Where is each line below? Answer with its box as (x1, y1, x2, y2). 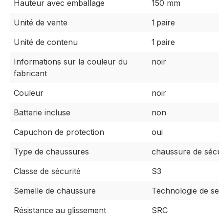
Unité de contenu (14, 37, 78, 47)
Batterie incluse (14, 108, 70, 118)
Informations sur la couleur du (14, 57, 128, 67)
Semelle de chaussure (14, 186, 96, 196)
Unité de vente (14, 18, 67, 28)
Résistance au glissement (14, 205, 106, 216)
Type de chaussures (14, 147, 89, 157)
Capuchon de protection (14, 127, 104, 137)
